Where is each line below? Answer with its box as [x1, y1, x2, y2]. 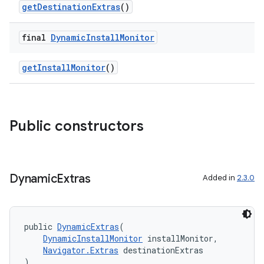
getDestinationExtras [22, 1, 120, 12]
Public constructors [9, 117, 144, 135]
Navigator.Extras [43, 245, 118, 256]
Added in [203, 173, 237, 183]
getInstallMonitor [22, 62, 105, 73]
